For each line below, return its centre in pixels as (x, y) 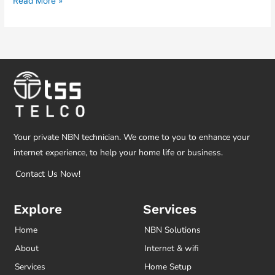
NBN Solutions (172, 230)
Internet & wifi (172, 248)
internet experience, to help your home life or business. (118, 153)
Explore (38, 209)
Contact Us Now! (48, 174)
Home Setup (168, 267)
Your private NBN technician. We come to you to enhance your (132, 137)
